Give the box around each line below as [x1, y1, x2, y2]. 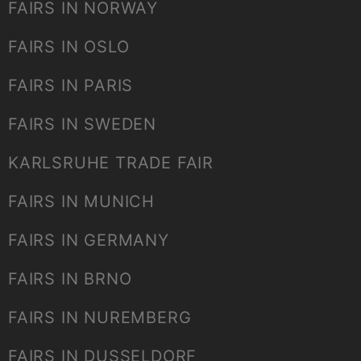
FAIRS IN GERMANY [8, 230, 169, 251]
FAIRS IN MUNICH [8, 192, 155, 212]
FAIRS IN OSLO [8, 37, 130, 57]
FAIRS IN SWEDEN [8, 114, 156, 135]
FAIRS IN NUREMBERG [8, 308, 192, 328]
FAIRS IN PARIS [8, 76, 134, 96]
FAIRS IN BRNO [8, 269, 132, 289]
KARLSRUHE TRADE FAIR [8, 153, 214, 173]
